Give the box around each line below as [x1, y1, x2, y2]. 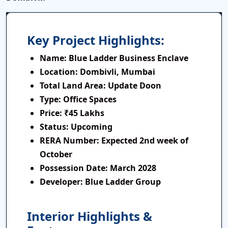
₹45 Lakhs [64, 107, 104, 119]
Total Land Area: [40, 80, 106, 91]
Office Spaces [61, 94, 117, 105]
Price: [40, 107, 64, 119]
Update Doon [106, 80, 161, 91]
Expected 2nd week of [101, 135, 188, 146]
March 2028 [108, 162, 156, 174]
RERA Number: [40, 135, 101, 146]
